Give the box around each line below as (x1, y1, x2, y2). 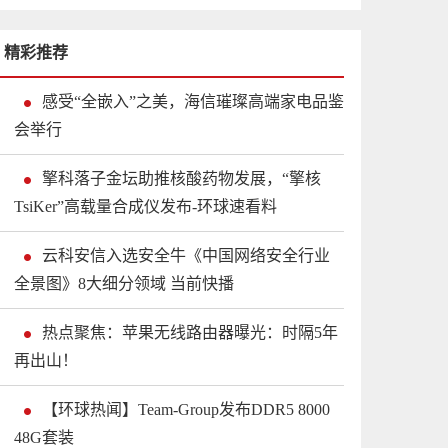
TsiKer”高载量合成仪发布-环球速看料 (14, 198, 277, 216)
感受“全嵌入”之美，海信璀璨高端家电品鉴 (42, 93, 344, 111)
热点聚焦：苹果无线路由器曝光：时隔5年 (42, 324, 338, 342)
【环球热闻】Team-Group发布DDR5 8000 (42, 401, 330, 419)
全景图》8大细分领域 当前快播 (14, 275, 234, 293)
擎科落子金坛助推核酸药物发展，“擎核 (42, 170, 321, 188)
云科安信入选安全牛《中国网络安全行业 (42, 247, 330, 265)
